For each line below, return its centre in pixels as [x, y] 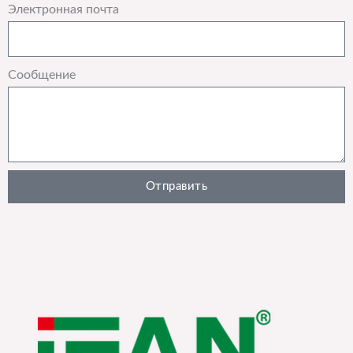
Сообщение [42, 76]
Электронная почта [63, 9]
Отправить [176, 187]
